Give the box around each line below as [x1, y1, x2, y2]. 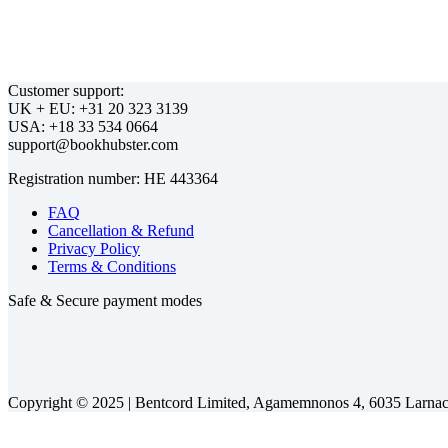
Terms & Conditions [48, 258, 176, 275]
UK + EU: [8, 100, 79, 117]
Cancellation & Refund [48, 222, 194, 239]
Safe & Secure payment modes [8, 292, 202, 309]
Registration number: [8, 170, 144, 187]
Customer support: [8, 82, 124, 99]
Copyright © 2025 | [8, 394, 135, 411]
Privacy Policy [48, 240, 140, 257]
